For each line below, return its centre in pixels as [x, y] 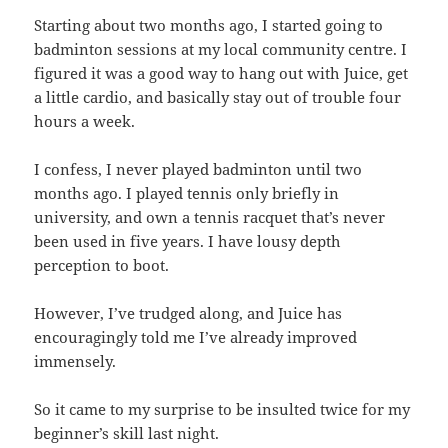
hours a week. [85, 120]
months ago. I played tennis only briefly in [187, 192]
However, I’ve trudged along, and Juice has [188, 312]
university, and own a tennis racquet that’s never [210, 216]
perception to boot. [102, 264]
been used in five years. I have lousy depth [188, 240]
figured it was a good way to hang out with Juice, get [221, 72]
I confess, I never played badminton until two [198, 168]
